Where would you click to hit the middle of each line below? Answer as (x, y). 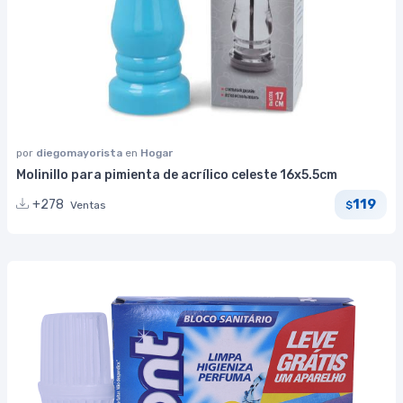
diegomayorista (81, 152)
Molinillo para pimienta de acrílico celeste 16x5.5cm (177, 175)
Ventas (88, 205)
